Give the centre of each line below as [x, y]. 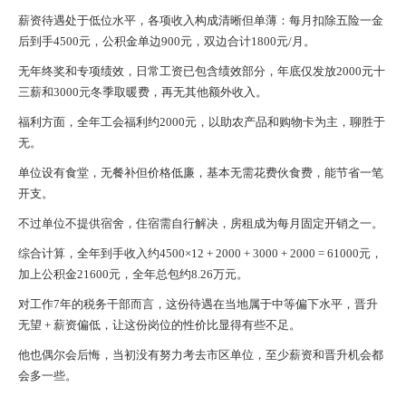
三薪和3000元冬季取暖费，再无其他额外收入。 [143, 92]
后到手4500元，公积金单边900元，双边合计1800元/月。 [167, 41]
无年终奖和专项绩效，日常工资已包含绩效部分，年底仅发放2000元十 [202, 71]
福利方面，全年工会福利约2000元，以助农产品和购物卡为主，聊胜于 [202, 122]
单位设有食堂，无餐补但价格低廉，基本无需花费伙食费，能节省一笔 [201, 173]
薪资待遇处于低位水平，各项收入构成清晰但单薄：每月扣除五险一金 [201, 20]
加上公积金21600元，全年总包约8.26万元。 [133, 274]
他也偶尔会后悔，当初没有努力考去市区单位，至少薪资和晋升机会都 [201, 355]
